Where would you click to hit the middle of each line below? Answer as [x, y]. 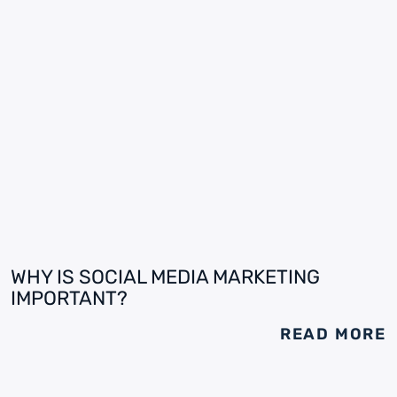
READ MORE [333, 334]
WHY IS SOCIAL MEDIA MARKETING [165, 277]
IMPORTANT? [69, 298]
